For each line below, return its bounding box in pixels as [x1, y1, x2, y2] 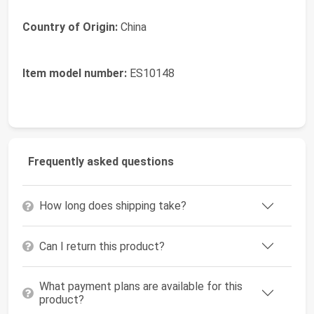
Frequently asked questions [28, 155, 174, 169]
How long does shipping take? [39, 199, 186, 213]
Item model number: [22, 67, 127, 81]
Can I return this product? [39, 239, 165, 253]
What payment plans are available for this [39, 280, 243, 294]
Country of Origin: [22, 20, 118, 34]
